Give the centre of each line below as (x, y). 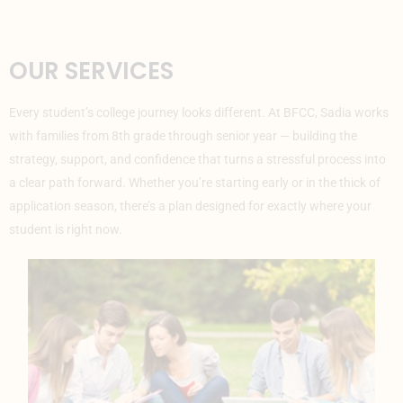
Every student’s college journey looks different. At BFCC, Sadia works (199, 112)
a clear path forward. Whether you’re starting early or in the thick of (195, 182)
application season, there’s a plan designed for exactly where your (190, 206)
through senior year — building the (263, 135)
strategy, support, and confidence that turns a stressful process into (197, 159)
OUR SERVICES (91, 71)
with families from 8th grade (89, 135)
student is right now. (66, 229)
